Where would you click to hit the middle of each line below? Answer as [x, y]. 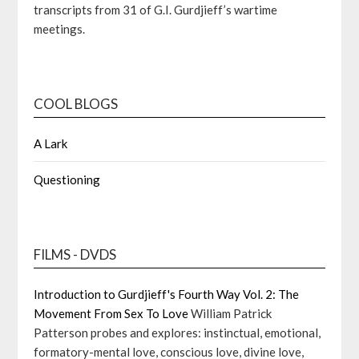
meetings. [60, 29]
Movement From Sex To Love [111, 313]
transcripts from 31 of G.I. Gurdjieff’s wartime [156, 10]
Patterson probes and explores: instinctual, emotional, [177, 333]
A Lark [51, 143]
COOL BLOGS [76, 104]
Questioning [67, 179]
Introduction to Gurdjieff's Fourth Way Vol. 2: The [167, 294]
